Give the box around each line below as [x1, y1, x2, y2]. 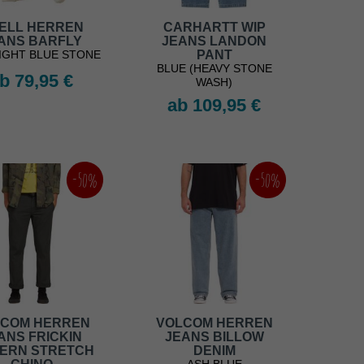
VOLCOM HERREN [155, 316, 273, 331]
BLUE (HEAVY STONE [156, 62, 272, 76]
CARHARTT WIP [162, 20, 266, 35]
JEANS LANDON [162, 34, 266, 49]
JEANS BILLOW [164, 330, 264, 344]
